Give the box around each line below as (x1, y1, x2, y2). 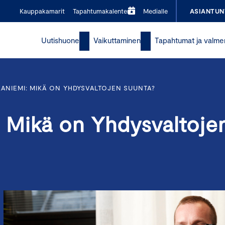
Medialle (143, 7, 168, 15)
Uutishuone (41, 36, 80, 45)
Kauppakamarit (19, 7, 65, 15)
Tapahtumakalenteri (72, 7, 131, 15)
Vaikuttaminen (93, 36, 141, 45)
